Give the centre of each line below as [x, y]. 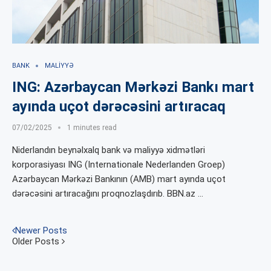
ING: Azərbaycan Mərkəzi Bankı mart [133, 87]
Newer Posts [41, 231]
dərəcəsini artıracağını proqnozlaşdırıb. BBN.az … [108, 194]
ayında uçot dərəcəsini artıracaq [119, 107]
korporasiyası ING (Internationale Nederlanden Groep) [119, 165]
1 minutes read [92, 128]
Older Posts [37, 242]
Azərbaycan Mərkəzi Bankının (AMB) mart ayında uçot [119, 179]
